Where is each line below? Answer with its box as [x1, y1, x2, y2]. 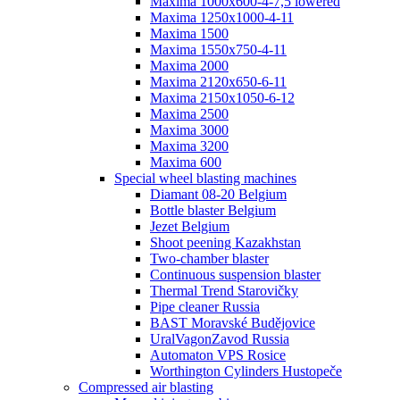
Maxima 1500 [150, 26, 229, 41]
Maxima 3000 [150, 122, 229, 137]
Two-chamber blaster [150, 251, 269, 266]
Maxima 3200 [150, 138, 229, 154]
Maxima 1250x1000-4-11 [150, 10, 294, 25]
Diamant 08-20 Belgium [150, 187, 287, 202]
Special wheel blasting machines [114, 171, 296, 186]
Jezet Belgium [150, 219, 229, 234]
